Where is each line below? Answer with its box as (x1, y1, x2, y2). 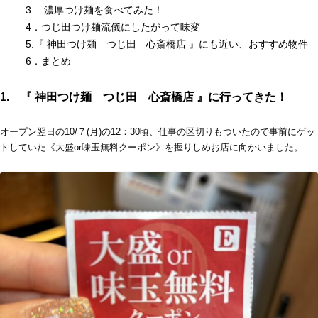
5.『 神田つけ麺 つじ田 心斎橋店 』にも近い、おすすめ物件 (26, 38, 308, 50)
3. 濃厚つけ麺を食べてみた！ (26, 4, 163, 16)
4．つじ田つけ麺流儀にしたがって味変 (26, 21, 200, 33)
